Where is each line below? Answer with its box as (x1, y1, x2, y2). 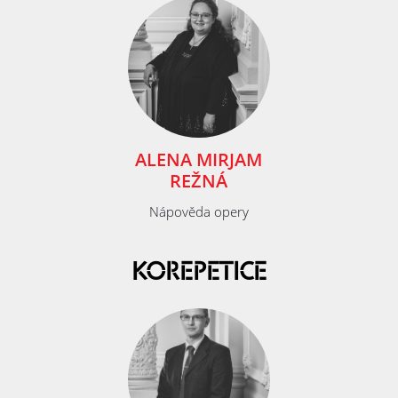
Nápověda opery (148, 203, 249, 221)
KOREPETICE (131, 258, 267, 290)
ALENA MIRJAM (135, 147, 263, 172)
